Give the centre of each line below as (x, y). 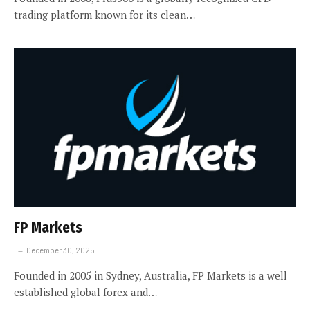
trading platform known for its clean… (104, 15)
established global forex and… (85, 292)
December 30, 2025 (60, 250)
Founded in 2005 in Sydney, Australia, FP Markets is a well (151, 275)
